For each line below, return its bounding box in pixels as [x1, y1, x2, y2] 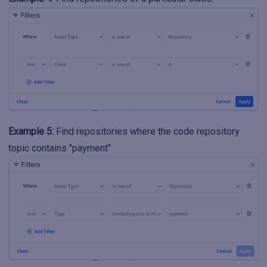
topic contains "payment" [8, 142, 111, 154]
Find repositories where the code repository [54, 126, 240, 138]
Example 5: [8, 126, 54, 138]
